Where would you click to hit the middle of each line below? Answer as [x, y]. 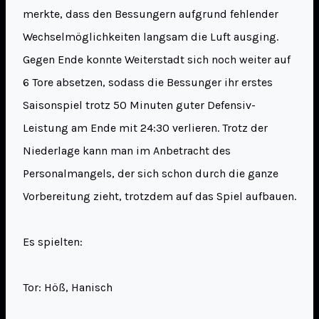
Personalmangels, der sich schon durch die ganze [151, 174]
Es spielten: [53, 242]
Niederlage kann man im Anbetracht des [127, 151]
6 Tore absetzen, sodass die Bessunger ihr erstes [148, 83]
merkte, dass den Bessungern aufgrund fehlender [151, 14]
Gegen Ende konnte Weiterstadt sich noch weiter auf [157, 60]
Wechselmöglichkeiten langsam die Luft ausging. [151, 37]
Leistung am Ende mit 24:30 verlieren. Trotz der [145, 128]
